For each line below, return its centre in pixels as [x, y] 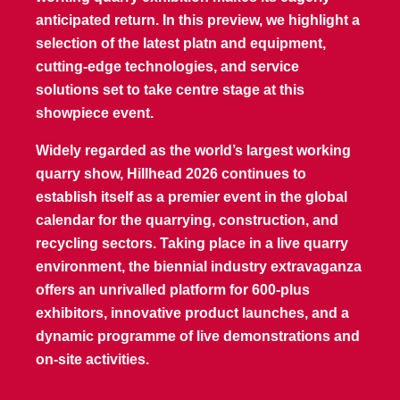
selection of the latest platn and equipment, [180, 43]
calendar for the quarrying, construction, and [187, 220]
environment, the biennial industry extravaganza [198, 267]
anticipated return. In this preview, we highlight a [197, 20]
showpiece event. [94, 113]
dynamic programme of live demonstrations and [197, 336]
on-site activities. [92, 359]
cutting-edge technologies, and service [167, 67]
